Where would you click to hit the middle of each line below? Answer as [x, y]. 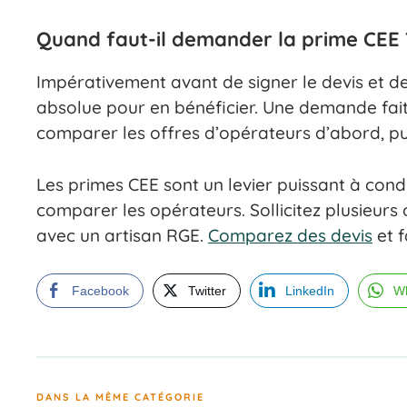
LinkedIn [310, 291]
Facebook [100, 291]
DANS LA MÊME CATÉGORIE [120, 397]
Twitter [207, 291]
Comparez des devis [290, 235]
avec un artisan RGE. [122, 235]
